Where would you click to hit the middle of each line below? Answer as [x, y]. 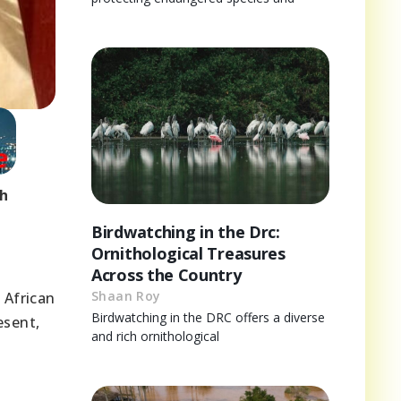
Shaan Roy [126, 296]
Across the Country [166, 275]
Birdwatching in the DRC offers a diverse [208, 318]
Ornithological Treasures [188, 254]
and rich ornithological [155, 337]
